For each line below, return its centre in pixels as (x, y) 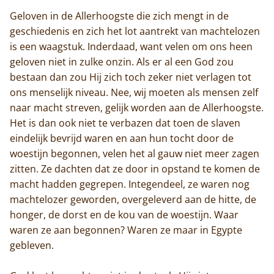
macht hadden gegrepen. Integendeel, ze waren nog (130, 184)
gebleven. (32, 245)
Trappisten (131, 250)
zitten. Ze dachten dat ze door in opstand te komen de (135, 168)
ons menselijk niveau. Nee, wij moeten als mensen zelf (134, 92)
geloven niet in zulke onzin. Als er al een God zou (122, 61)
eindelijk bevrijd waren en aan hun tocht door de (122, 138)
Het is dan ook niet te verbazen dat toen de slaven (125, 123)
